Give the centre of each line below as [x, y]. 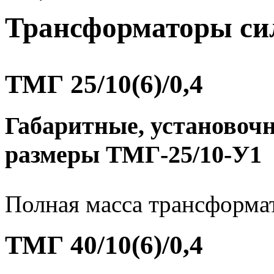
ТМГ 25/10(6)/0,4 [104, 84]
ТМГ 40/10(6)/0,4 [104, 245]
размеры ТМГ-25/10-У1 [133, 155]
